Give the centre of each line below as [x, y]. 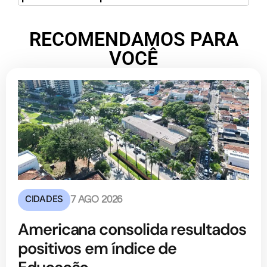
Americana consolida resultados [132, 229]
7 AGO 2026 [96, 200]
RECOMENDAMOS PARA [133, 40]
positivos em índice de [97, 249]
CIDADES [44, 199]
